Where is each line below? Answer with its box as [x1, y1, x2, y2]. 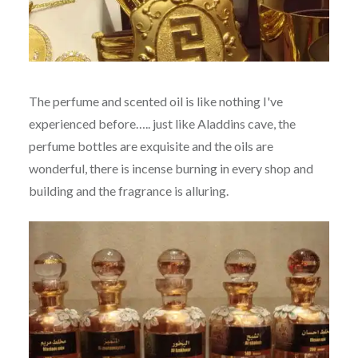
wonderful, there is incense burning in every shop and [28, 160, 313, 176]
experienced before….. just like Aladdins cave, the [28, 115, 296, 131]
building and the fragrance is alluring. [28, 182, 229, 198]
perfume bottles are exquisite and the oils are [28, 137, 273, 153]
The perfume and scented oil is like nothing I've [28, 93, 283, 109]
